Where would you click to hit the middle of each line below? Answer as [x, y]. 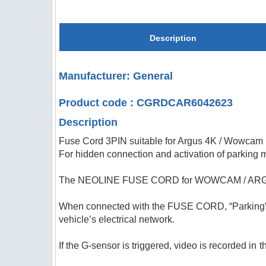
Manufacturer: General [116, 76]
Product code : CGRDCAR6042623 [146, 103]
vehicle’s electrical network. [117, 219]
